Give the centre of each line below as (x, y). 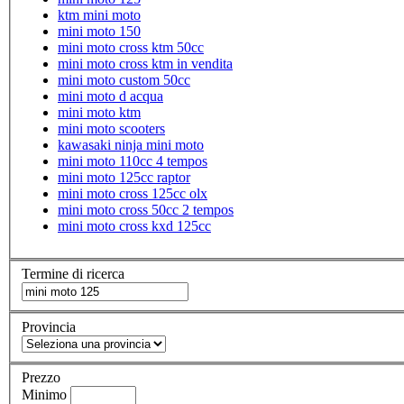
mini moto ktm (99, 112)
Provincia (49, 326)
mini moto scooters (111, 128)
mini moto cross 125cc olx (133, 193)
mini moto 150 (99, 31)
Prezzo (41, 378)
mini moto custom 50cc (124, 79)
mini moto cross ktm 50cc (131, 47)
